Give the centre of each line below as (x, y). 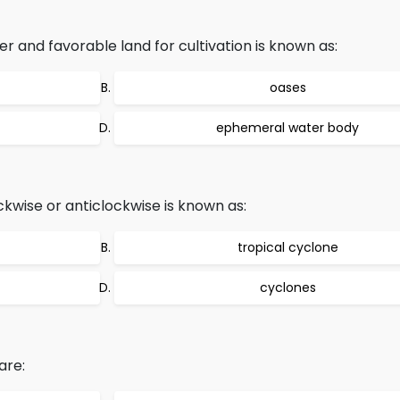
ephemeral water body (287, 128)
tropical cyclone (287, 247)
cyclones (287, 287)
